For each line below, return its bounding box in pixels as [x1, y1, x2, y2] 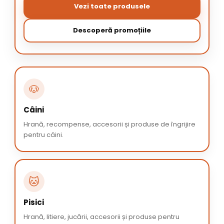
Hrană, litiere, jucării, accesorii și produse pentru [23, 212, 179, 222]
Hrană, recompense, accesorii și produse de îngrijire [23, 119, 195, 129]
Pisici [23, 197, 44, 208]
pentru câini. [23, 130, 63, 140]
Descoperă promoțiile [73, 25, 151, 35]
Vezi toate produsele [74, 1, 150, 11]
